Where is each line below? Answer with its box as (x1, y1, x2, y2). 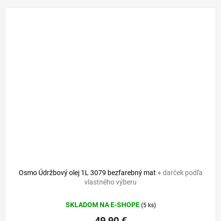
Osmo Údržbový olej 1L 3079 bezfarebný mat (18, 168, 157, 177)
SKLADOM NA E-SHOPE (65, 200, 141, 209)
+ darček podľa (157, 168, 203, 177)
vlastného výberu (84, 178, 137, 186)
